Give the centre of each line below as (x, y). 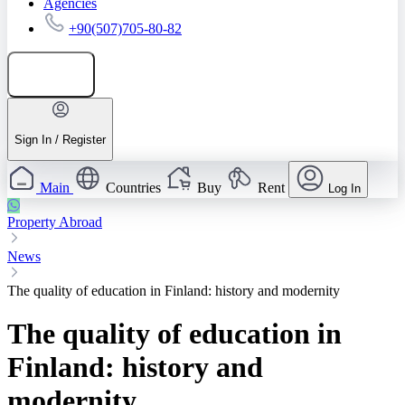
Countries (133, 188)
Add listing (60, 74)
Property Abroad (55, 222)
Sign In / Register (60, 139)
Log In (344, 189)
